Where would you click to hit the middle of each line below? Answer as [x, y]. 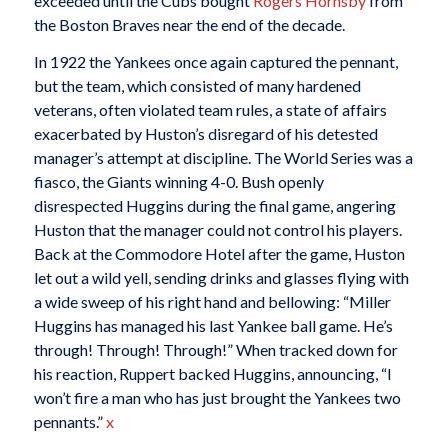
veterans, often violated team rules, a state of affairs [210, 110]
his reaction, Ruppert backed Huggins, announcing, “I [212, 374]
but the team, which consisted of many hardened [197, 86]
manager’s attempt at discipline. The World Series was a [223, 158]
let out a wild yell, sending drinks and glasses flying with [221, 278]
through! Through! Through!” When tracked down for [215, 350]
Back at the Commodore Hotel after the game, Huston [219, 254]
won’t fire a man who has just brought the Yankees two [217, 398]
